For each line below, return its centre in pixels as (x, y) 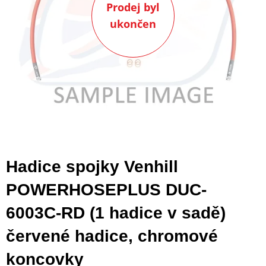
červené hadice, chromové (112, 236)
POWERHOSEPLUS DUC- (106, 189)
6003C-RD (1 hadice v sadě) (116, 213)
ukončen (133, 23)
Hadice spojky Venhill (92, 166)
